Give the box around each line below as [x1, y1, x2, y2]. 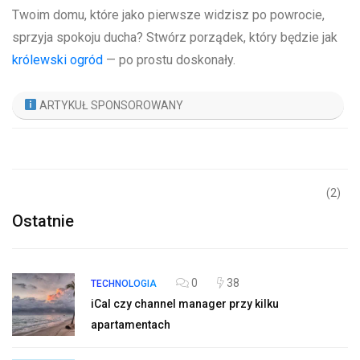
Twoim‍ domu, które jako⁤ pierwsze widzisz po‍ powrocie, [12, 7, 325, 23]
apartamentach [91, 318, 170, 332]
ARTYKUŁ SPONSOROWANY [36, 99, 183, 112]
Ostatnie [12, 211, 74, 231]
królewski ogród [12, 52, 103, 68]
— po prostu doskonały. [103, 52, 235, 68]
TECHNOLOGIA [91, 278, 157, 290]
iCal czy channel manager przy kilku [91, 297, 279, 311]
